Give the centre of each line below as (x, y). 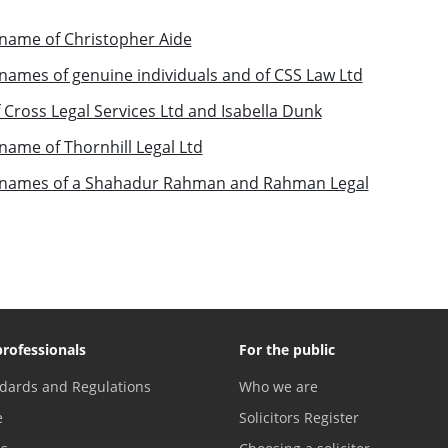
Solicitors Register (299, 417)
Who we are (278, 386)
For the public (287, 349)
